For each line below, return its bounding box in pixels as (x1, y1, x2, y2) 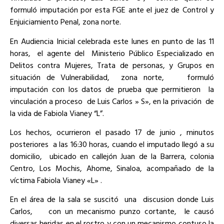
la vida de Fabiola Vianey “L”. (10, 106, 104, 119)
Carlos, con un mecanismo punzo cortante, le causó (10, 205, 214, 217)
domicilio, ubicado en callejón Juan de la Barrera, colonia (10, 149, 214, 162)
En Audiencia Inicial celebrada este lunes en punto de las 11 (10, 34, 214, 47)
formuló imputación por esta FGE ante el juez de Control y (10, 3, 214, 16)
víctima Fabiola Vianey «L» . (10, 173, 102, 186)
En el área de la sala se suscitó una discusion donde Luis (10, 193, 214, 205)
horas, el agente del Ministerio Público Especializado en (10, 46, 214, 59)
